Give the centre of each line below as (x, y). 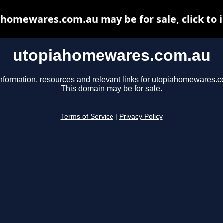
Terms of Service (87, 117)
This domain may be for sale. (111, 89)
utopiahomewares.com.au (111, 55)
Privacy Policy (141, 117)
